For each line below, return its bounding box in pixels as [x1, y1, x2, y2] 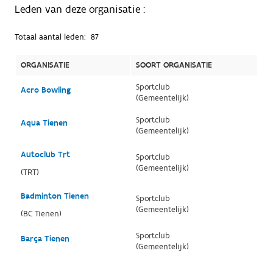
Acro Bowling [20, 84, 71, 96]
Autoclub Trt [20, 149, 70, 160]
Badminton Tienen [20, 190, 89, 202]
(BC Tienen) [20, 208, 62, 219]
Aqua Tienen [20, 117, 68, 129]
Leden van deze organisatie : [14, 2, 145, 16]
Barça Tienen [20, 233, 69, 244]
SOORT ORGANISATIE [135, 59, 212, 71]
